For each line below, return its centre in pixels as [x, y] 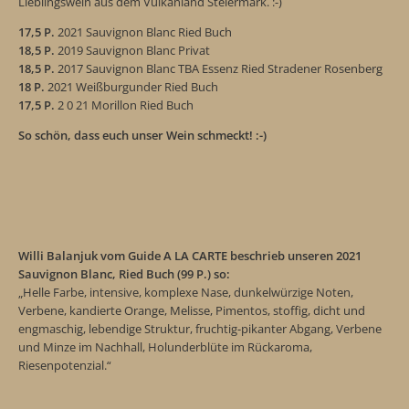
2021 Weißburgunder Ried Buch [131, 86]
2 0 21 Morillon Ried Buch [124, 105]
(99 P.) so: [204, 273]
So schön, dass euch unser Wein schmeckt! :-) [142, 136]
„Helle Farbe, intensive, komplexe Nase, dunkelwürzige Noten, [186, 292]
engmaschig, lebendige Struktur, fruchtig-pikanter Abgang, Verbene [200, 328]
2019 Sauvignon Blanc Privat [132, 50]
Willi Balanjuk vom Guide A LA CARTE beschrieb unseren [177, 255]
